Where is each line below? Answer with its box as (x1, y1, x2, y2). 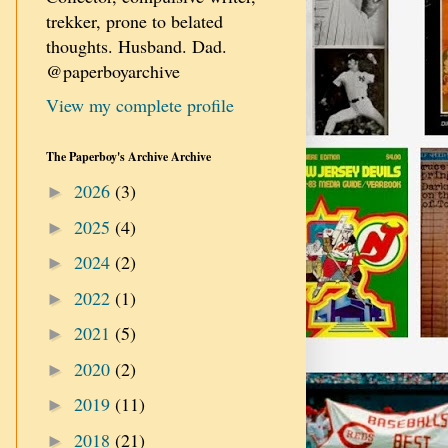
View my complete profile (46, 92, 234, 117)
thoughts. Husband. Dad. (46, 33, 227, 58)
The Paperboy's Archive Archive (46, 147, 211, 165)
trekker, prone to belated (46, 8, 223, 33)
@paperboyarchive (46, 58, 180, 83)
